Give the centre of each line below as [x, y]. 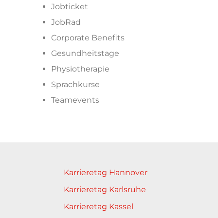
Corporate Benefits [88, 37]
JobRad [66, 22]
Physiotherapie [80, 69]
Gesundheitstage [85, 53]
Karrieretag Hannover [105, 172]
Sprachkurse [75, 84]
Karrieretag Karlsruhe [105, 189]
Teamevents [75, 100]
